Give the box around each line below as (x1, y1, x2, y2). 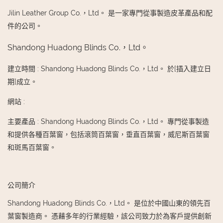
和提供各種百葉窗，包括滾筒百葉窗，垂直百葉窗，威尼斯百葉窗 (7, 130, 210, 138)
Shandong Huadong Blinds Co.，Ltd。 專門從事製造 (41, 117, 209, 125)
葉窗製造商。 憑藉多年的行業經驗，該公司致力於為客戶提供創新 (7, 212, 212, 220)
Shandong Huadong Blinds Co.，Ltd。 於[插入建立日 (41, 64, 211, 73)
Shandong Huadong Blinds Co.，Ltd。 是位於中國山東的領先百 (7, 199, 211, 207)
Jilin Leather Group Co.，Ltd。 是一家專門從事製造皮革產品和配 (7, 8, 213, 17)
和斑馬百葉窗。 (7, 143, 56, 151)
